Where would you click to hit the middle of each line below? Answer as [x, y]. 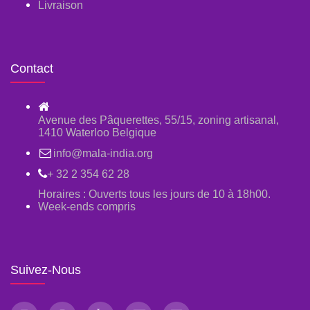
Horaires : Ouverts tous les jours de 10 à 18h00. [154, 194]
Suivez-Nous [46, 270]
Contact [32, 69]
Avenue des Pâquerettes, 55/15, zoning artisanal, [158, 120]
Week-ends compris [87, 207]
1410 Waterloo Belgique [97, 133]
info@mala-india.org [103, 154]
